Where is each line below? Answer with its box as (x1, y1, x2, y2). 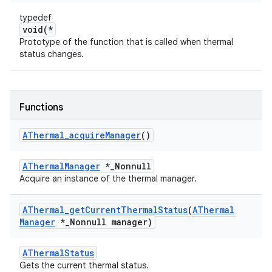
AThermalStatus (22, 247, 94, 259)
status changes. (19, 49, 84, 59)
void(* (22, 24, 53, 35)
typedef (19, 12, 52, 23)
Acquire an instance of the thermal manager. (19, 173, 197, 184)
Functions (19, 101, 63, 114)
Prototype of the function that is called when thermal (19, 36, 233, 47)
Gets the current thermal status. (19, 260, 149, 271)
